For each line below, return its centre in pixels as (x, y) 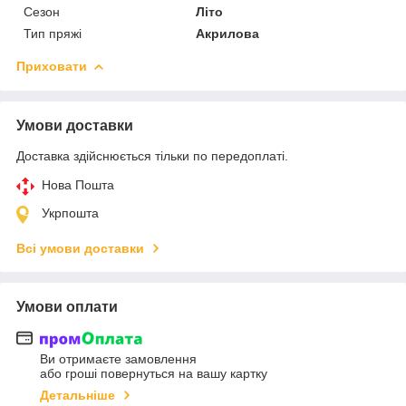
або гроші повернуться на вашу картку (154, 374)
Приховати (52, 66)
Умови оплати (67, 306)
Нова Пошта (78, 184)
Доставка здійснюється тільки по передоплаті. (152, 155)
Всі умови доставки (80, 248)
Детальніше (77, 396)
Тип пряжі (53, 33)
